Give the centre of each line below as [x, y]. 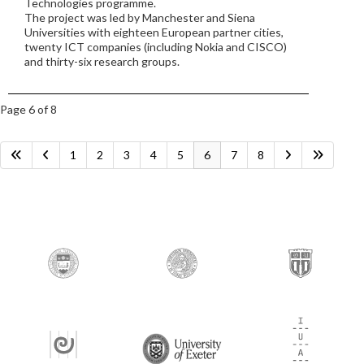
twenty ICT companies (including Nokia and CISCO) [156, 47]
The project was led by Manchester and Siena [140, 17]
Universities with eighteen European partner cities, [154, 32]
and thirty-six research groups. [102, 61]
